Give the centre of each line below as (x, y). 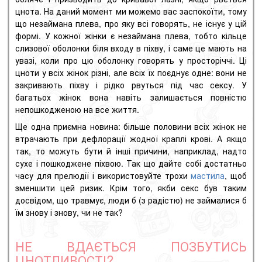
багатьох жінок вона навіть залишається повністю (131, 97)
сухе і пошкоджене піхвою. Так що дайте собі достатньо (131, 163)
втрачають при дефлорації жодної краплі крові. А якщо (131, 139)
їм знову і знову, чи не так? (69, 213)
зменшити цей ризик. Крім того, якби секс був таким (131, 188)
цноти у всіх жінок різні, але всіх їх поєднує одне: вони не (131, 73)
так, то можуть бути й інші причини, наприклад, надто (131, 151)
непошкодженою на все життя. (77, 110)
